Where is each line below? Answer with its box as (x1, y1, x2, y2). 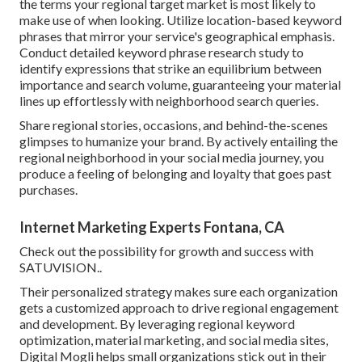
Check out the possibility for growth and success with (19, 242, 314, 259)
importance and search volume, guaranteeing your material (19, 76, 341, 92)
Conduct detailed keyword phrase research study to (19, 44, 304, 60)
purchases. (19, 181, 78, 197)
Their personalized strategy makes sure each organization (19, 283, 338, 299)
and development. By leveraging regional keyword (19, 315, 295, 331)
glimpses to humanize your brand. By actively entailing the (19, 133, 338, 149)
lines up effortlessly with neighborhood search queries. (19, 92, 318, 108)
